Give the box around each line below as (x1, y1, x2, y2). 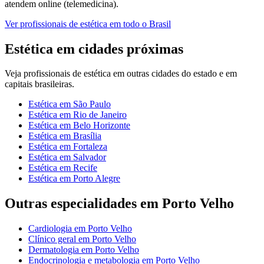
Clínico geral (28, 234, 76, 245)
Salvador (73, 152, 106, 163)
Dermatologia (28, 245, 79, 255)
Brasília (73, 131, 101, 141)
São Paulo (73, 99, 111, 110)
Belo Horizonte (73, 120, 130, 131)
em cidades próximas (53, 41, 183, 57)
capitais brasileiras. (5, 79, 74, 90)
